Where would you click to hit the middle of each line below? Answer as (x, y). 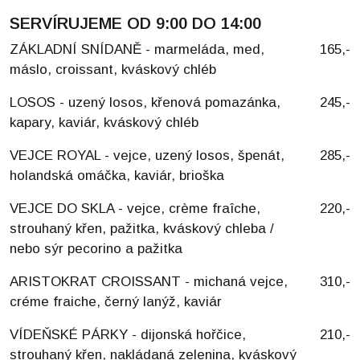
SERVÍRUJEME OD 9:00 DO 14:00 (135, 23)
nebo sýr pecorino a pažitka (96, 249)
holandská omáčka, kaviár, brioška (117, 176)
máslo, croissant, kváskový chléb (113, 70)
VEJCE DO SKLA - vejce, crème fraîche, (135, 209)
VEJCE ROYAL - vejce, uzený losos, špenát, (147, 155)
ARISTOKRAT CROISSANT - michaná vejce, (149, 282)
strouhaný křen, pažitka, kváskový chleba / (142, 229)
